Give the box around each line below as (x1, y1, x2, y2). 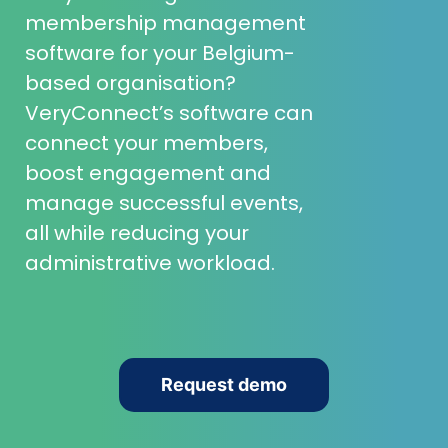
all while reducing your (25, 219, 249, 247)
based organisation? (25, 69, 236, 97)
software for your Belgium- (25, 39, 295, 67)
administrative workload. (25, 249, 275, 277)
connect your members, (25, 129, 268, 157)
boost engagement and (25, 159, 271, 187)
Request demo (161, 374, 287, 395)
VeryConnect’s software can (25, 99, 313, 127)
